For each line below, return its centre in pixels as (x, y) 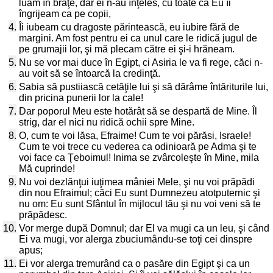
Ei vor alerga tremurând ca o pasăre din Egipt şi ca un (134, 264)
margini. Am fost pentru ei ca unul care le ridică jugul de (138, 38)
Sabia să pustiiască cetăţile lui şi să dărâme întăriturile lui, (144, 87)
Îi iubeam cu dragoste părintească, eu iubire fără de (129, 27)
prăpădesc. (43, 215)
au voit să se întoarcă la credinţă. (90, 73)
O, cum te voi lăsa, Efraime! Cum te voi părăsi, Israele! (135, 136)
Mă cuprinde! (47, 168)
